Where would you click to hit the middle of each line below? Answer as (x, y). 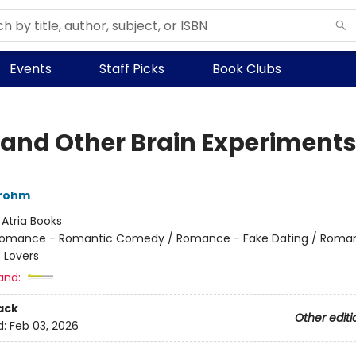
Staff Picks (132, 69)
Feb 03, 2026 (44, 326)
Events (31, 69)
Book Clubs (247, 69)
